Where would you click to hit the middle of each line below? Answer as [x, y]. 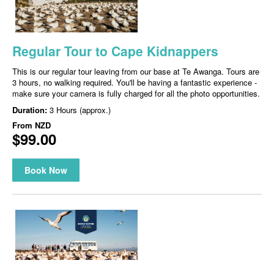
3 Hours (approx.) [80, 110]
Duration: [31, 110]
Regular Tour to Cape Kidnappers [115, 51]
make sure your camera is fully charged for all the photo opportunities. [136, 94]
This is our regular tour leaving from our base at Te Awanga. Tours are [136, 72]
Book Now [46, 170]
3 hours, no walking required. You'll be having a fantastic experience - [135, 83]
